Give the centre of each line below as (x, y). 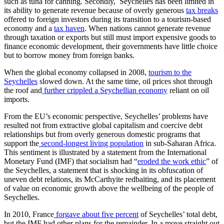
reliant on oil (188, 90)
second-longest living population (91, 143)
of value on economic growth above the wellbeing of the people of (109, 188)
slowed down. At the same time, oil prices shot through (125, 81)
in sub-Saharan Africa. (180, 143)
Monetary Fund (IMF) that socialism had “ (71, 161)
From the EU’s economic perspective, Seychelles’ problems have (106, 116)
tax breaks (202, 10)
